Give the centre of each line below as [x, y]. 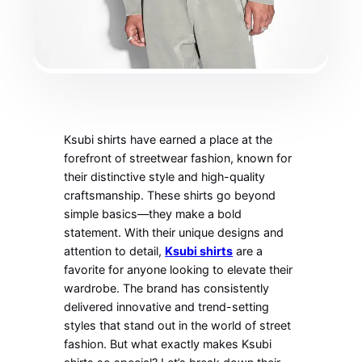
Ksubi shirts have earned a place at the [168, 140]
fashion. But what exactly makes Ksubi [168, 344]
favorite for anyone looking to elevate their [179, 270]
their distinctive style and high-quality [165, 177]
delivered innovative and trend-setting [167, 307]
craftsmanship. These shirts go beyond [170, 196]
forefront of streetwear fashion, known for [178, 158]
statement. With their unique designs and [174, 233]
